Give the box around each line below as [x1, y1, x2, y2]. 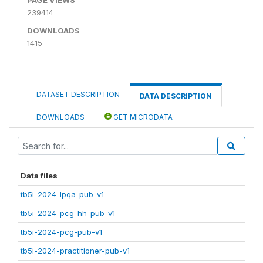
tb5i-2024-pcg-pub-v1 [21, 227, 102, 237]
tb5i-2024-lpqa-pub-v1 [21, 189, 104, 199]
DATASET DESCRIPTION [36, 89, 120, 99]
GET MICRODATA [112, 112, 173, 122]
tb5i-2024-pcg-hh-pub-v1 [21, 208, 115, 218]
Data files [21, 170, 58, 180]
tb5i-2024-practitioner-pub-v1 [21, 245, 130, 255]
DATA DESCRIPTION [140, 91, 212, 100]
